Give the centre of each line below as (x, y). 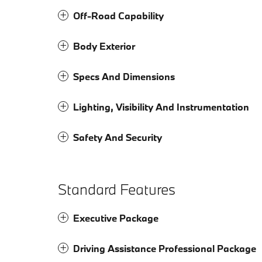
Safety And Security (118, 137)
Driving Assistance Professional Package (165, 249)
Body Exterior (104, 46)
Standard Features (117, 189)
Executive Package (116, 218)
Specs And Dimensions (124, 77)
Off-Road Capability (118, 16)
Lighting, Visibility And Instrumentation (161, 107)
